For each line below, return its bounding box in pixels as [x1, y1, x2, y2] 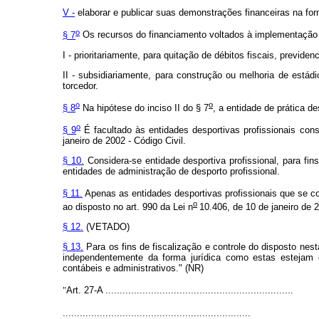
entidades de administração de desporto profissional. [63, 166, 280, 177]
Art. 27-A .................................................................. [66, 284, 293, 296]
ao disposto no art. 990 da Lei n [63, 201, 193, 212]
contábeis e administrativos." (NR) [63, 262, 204, 273]
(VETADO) [83, 221, 130, 232]
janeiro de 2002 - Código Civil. [63, 135, 186, 147]
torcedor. [63, 80, 98, 91]
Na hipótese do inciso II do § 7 [80, 103, 209, 113]
